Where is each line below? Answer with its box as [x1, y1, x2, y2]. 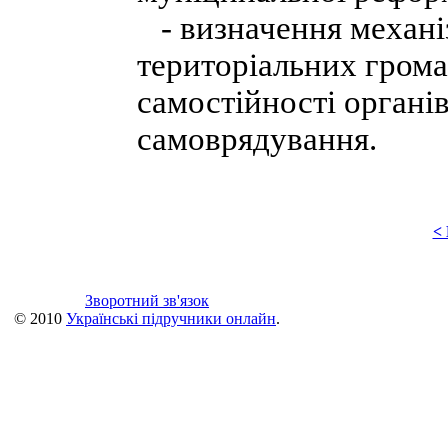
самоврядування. [137, 121, 377, 157]
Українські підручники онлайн [66, 310, 276, 327]
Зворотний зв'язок [85, 292, 209, 309]
